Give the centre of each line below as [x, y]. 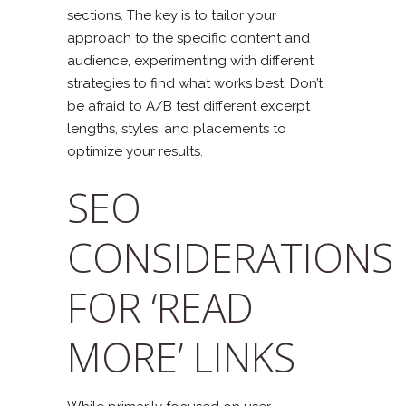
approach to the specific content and [188, 38]
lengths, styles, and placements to [177, 128]
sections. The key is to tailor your [172, 15]
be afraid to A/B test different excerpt [188, 106]
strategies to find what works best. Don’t [195, 83]
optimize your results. [135, 151]
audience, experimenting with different [190, 60]
